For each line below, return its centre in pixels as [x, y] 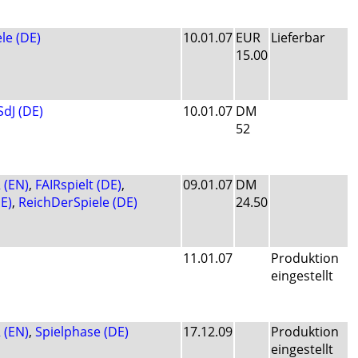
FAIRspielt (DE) [78, 185]
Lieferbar [298, 38]
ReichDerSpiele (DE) [78, 203]
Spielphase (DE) [82, 332]
